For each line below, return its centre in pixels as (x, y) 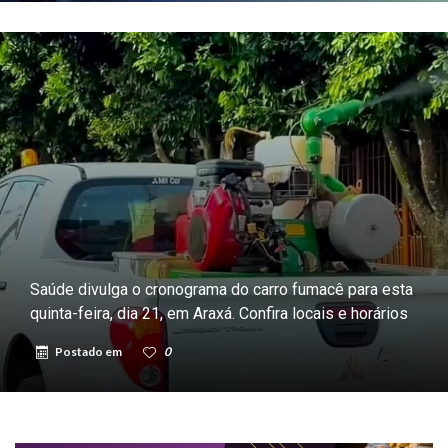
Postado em (89, 351)
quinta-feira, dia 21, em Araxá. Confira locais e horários (219, 313)
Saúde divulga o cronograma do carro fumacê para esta (221, 289)
